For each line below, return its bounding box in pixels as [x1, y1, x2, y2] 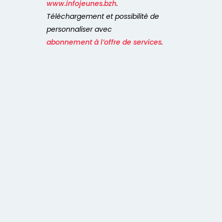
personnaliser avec [47, 24, 114, 35]
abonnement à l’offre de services [47, 37, 162, 48]
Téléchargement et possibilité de [47, 11, 159, 22]
